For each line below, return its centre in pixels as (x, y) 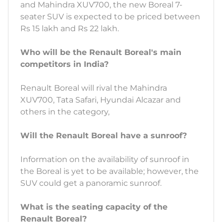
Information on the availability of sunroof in (105, 160)
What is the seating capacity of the (94, 207)
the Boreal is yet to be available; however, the (110, 171)
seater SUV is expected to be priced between (110, 17)
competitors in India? (64, 64)
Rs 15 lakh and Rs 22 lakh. (71, 29)
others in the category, (66, 112)
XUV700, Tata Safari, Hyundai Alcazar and (101, 100)
